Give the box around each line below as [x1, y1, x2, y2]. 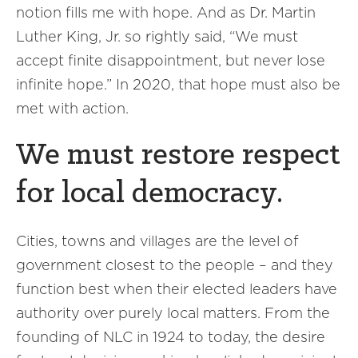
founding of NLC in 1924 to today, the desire [16, 328, 325, 345]
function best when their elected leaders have [16, 280, 337, 297]
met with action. [16, 100, 129, 117]
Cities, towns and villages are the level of [16, 233, 299, 249]
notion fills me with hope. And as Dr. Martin [16, 4, 316, 21]
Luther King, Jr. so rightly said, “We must [16, 28, 298, 45]
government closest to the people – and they [16, 257, 333, 273]
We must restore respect [16, 140, 340, 172]
